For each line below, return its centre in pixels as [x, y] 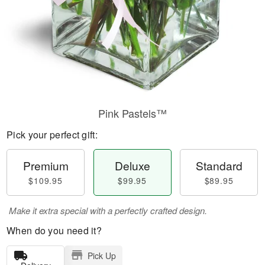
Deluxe [132, 165]
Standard [219, 165]
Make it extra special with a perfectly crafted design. [108, 210]
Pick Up [101, 256]
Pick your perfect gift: [52, 135]
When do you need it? [54, 230]
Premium [46, 165]
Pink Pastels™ [132, 113]
